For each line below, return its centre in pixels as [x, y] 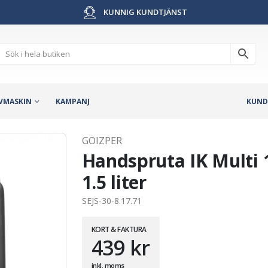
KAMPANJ [73, 101]
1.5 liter [114, 182]
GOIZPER [102, 140]
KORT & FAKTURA [119, 229]
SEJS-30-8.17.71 [112, 200]
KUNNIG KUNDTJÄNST [144, 12]
